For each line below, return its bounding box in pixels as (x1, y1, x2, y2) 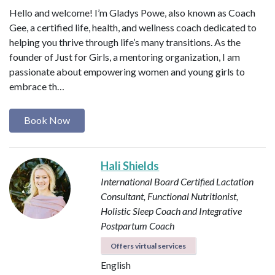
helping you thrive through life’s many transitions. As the (9, 36, 241, 48)
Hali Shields (101, 158, 160, 172)
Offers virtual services (110, 241, 187, 250)
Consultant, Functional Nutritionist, (101, 190, 239, 202)
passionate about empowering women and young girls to (9, 66, 245, 78)
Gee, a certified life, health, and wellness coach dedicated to (9, 21, 257, 34)
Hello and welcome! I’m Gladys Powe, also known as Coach (9, 7, 255, 19)
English (101, 258, 131, 271)
